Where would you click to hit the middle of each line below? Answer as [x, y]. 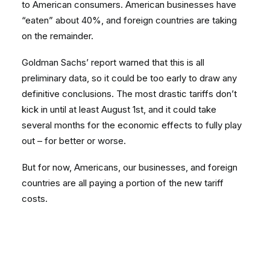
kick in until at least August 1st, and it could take [119, 110]
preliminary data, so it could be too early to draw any [129, 78]
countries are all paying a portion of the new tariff [123, 183]
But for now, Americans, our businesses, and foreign [130, 168]
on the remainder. [59, 36]
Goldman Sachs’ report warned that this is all [113, 63]
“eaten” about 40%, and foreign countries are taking [129, 20]
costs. [35, 199]
